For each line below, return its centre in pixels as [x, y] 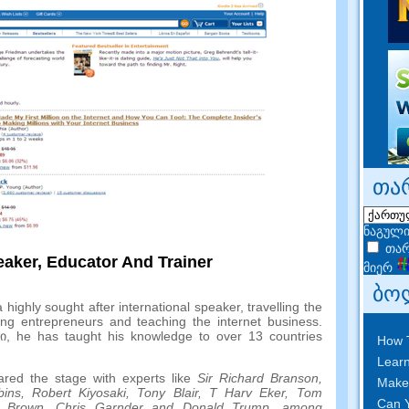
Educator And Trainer [130, 262]
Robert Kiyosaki [79, 393]
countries [295, 336]
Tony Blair [168, 393]
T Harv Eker [247, 393]
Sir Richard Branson [257, 378]
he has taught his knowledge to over [129, 336]
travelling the [285, 307]
